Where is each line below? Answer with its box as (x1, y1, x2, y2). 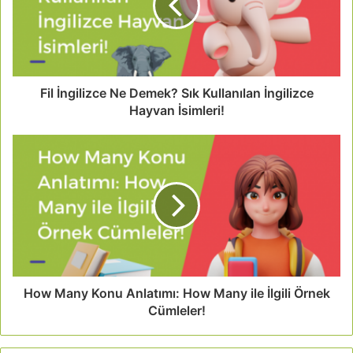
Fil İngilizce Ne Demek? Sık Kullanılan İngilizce (39, 84, 314, 101)
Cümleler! (147, 302, 206, 318)
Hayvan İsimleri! (128, 102, 225, 118)
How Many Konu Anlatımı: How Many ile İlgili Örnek (23, 284, 330, 301)
